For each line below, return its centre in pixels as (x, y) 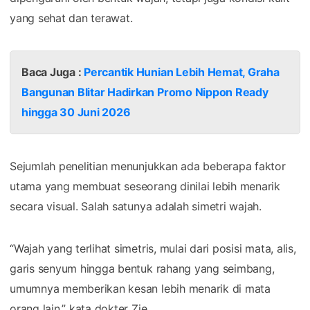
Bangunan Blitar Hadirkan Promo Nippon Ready (145, 92)
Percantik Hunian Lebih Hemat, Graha (182, 72)
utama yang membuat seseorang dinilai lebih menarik (145, 186)
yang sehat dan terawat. (71, 18)
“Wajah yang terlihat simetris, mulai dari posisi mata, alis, (153, 248)
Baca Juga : (53, 72)
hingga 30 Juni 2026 (76, 112)
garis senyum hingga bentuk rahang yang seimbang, (142, 268)
